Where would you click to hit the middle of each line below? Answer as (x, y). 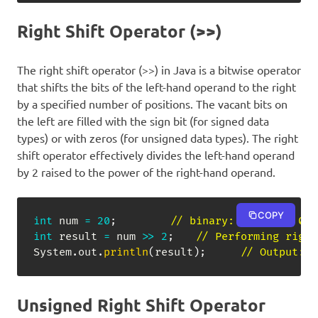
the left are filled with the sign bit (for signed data (143, 121)
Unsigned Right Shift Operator (141, 305)
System (52, 252)
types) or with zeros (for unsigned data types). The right (158, 138)
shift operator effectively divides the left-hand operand (156, 155)
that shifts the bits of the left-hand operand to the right (157, 87)
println (126, 252)
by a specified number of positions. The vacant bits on (152, 104)
